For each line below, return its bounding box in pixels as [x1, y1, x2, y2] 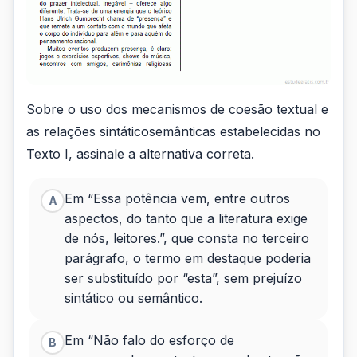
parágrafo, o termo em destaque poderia [65, 249, 311, 266]
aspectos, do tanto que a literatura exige [65, 210, 308, 226]
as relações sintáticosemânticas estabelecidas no [26, 123, 320, 139]
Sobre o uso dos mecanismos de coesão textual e [26, 100, 328, 117]
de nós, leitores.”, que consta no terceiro [65, 229, 309, 246]
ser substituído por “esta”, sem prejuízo [65, 269, 302, 286]
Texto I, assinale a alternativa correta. [26, 145, 254, 162]
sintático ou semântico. [65, 289, 202, 306]
